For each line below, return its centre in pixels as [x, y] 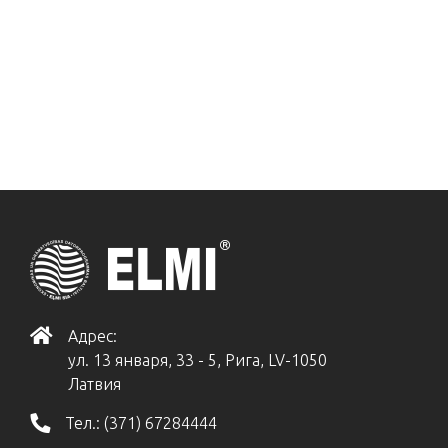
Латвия [94, 384]
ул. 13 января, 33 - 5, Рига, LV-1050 [197, 360]
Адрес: [92, 336]
